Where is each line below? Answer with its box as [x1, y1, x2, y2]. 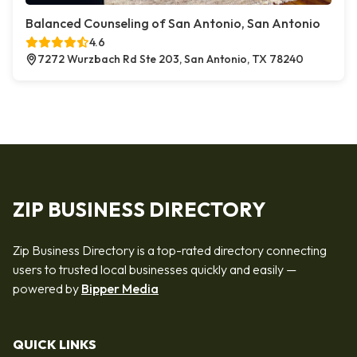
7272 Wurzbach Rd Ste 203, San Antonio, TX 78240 [37, 52, 304, 66]
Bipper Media [81, 280, 159, 296]
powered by [13, 280, 81, 296]
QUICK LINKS [13, 336, 96, 353]
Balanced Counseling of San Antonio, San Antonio [25, 15, 320, 31]
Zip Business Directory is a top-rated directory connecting [13, 242, 327, 258]
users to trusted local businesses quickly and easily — [13, 261, 296, 277]
